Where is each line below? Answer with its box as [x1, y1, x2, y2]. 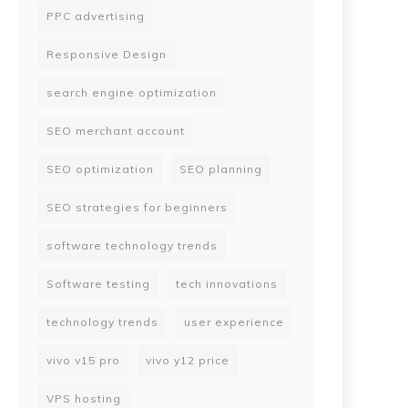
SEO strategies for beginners [46, 199, 228, 214]
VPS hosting [46, 391, 121, 405]
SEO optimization [46, 161, 154, 176]
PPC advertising [46, 8, 145, 23]
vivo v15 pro [46, 352, 120, 367]
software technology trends [46, 238, 218, 252]
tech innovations [176, 276, 278, 291]
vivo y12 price [146, 352, 229, 367]
